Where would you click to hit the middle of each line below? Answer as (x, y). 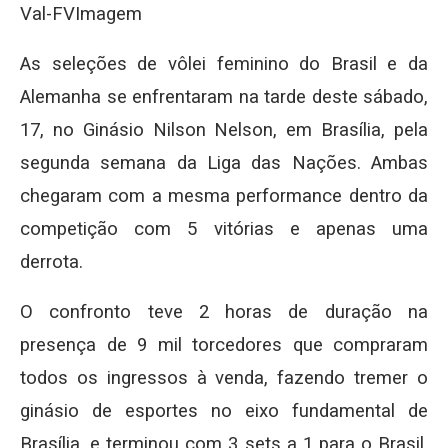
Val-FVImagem (81, 14)
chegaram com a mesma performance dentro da (224, 196)
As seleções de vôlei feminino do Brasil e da (224, 64)
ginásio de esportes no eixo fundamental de (224, 411)
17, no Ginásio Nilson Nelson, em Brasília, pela (224, 130)
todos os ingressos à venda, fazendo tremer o (224, 378)
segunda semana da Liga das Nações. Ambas (224, 163)
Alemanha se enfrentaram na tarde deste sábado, (224, 97)
